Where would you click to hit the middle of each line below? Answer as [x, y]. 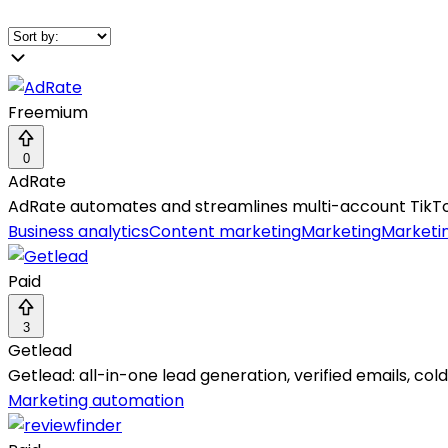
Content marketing [225, 231]
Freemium [48, 112]
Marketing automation [96, 400]
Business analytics [78, 231]
